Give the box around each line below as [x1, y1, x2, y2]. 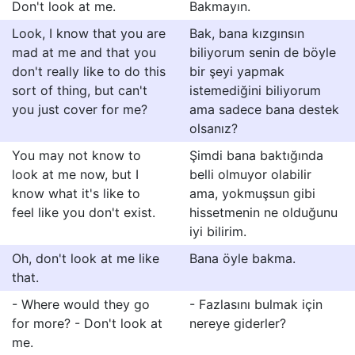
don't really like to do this [12, 63, 166, 79]
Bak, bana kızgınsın [189, 25, 304, 41]
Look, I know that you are [12, 25, 166, 41]
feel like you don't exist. [12, 204, 155, 220]
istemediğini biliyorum [189, 82, 321, 98]
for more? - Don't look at [12, 315, 162, 331]
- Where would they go [12, 296, 150, 312]
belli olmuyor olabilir [189, 166, 311, 182]
